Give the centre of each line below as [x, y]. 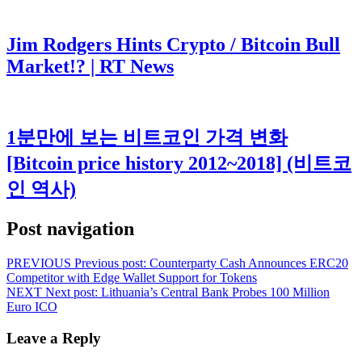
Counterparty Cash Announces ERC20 [249, 263]
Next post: [72, 292]
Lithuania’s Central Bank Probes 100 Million [215, 292]
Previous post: [110, 263]
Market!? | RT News [90, 67]
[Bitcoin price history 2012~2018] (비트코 [179, 163]
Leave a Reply [54, 338]
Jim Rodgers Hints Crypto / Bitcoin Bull [173, 45]
